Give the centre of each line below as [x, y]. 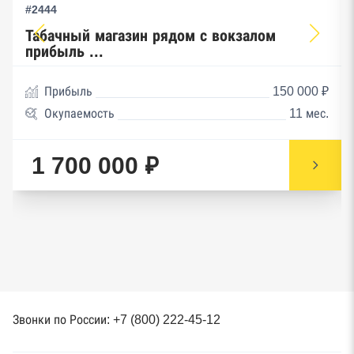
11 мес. [309, 113]
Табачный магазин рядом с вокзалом [151, 36]
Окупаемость [79, 113]
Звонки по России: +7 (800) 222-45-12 [117, 320]
